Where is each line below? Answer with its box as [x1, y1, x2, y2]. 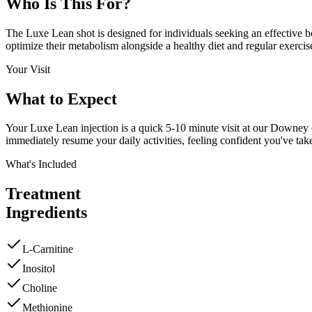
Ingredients [6, 203, 87, 222]
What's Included [6, 158, 77, 171]
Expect [68, 89, 117, 108]
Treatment [6, 185, 81, 203]
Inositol [22, 263, 55, 275]
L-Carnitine [22, 243, 73, 256]
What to [6, 89, 63, 108]
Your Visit [6, 63, 50, 75]
